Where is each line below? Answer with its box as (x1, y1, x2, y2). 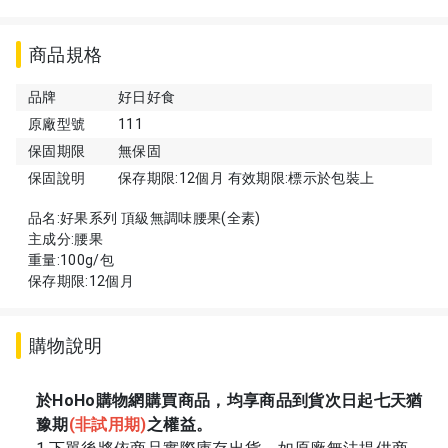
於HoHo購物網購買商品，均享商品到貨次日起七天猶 (36, 391, 423, 411)
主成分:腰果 (28, 231, 104, 248)
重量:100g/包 (28, 252, 115, 269)
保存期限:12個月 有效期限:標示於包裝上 (118, 170, 375, 187)
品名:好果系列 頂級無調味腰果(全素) (28, 210, 261, 227)
